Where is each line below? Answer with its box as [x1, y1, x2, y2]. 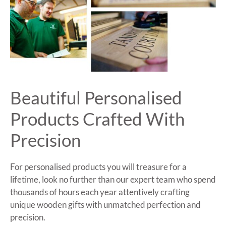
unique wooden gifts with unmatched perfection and [10, 199, 201, 210]
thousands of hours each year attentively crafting [10, 186, 190, 197]
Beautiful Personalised [10, 86, 182, 108]
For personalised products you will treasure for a [10, 161, 187, 172]
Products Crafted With [10, 107, 185, 129]
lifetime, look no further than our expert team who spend [10, 174, 216, 185]
